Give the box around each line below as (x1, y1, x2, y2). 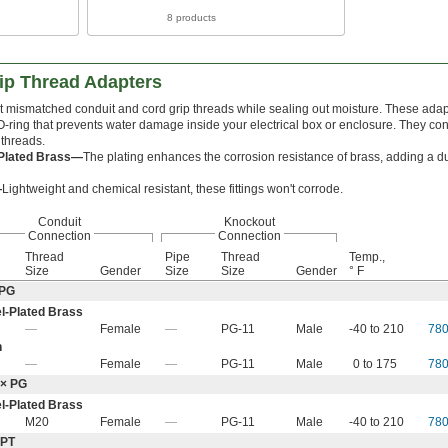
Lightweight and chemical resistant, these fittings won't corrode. (2, 181, 343, 196)
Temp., (349, 249, 385, 264)
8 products (167, 11, 216, 23)
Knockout (223, 214, 275, 229)
